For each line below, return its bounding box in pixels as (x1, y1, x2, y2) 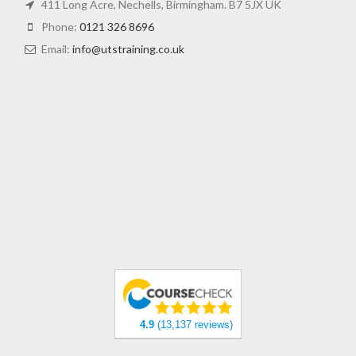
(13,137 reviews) (154, 318, 233, 331)
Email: (39, 41, 72, 56)
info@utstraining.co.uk (72, 41, 184, 56)
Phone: (39, 19, 79, 33)
